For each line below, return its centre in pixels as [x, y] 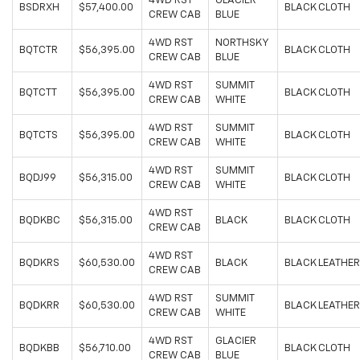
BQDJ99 [38, 178]
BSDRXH [39, 8]
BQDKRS [39, 264]
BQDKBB [39, 349]
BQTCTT [38, 93]
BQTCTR [39, 51]
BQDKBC [40, 221]
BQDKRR [39, 306]
